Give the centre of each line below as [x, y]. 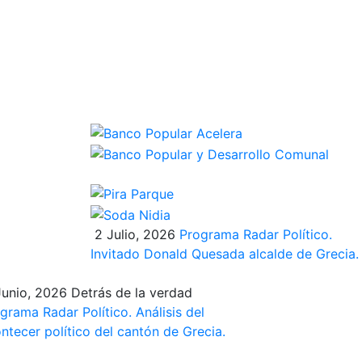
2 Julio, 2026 [135, 234]
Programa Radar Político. [256, 234]
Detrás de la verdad [131, 292]
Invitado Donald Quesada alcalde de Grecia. [225, 253]
